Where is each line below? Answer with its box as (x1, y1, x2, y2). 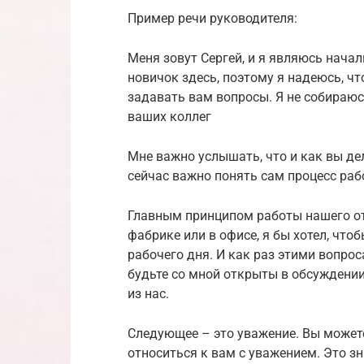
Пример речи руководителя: (128, 10, 297, 26)
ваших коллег (128, 108, 211, 124)
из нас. (128, 285, 169, 301)
